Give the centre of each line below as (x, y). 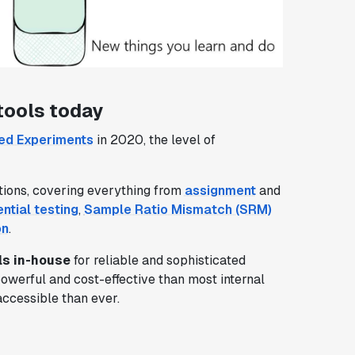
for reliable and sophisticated (158, 260)
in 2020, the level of (154, 139)
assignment (220, 190)
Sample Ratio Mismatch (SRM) (177, 209)
